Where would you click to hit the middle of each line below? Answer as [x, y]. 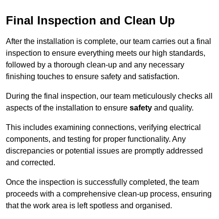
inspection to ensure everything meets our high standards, [106, 53]
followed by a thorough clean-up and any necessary [95, 65]
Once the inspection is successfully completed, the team [102, 182]
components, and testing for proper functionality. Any [96, 139]
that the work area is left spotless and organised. [89, 206]
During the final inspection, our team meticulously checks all [109, 96]
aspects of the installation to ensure [68, 108]
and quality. [173, 108]
